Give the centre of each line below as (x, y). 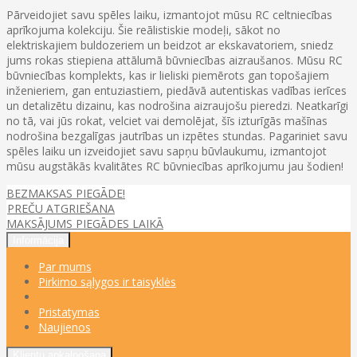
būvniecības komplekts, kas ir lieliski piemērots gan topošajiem (168, 75)
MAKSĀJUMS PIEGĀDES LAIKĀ (85, 223)
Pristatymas (69, 312)
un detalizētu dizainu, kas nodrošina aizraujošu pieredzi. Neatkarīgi (177, 105)
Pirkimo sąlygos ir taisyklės (107, 281)
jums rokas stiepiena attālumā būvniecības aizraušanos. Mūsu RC (175, 60)
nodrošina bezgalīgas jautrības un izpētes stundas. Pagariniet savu (177, 135)
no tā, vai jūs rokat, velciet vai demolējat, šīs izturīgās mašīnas (167, 120)
